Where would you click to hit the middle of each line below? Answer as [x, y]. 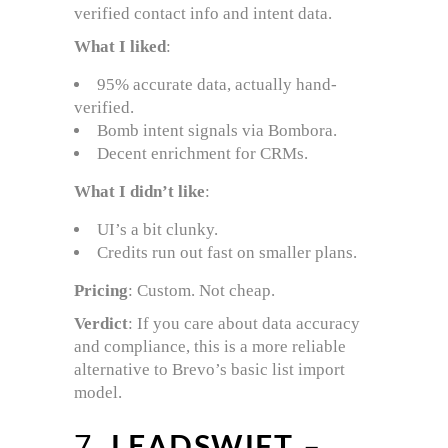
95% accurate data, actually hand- [217, 85]
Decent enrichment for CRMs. [202, 154]
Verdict [101, 324]
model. [98, 393]
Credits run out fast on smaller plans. [227, 253]
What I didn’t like [139, 192]
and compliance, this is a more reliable [210, 347]
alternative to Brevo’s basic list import [209, 370]
